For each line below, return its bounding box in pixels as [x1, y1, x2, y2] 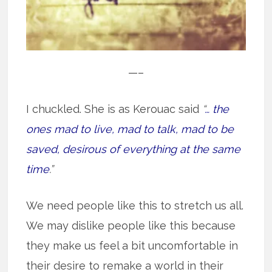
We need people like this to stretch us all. [26, 199, 244, 212]
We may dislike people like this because [26, 219, 236, 233]
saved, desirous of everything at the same [26, 143, 241, 156]
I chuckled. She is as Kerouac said [26, 103, 200, 116]
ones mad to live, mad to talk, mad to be [26, 123, 234, 136]
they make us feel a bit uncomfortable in [26, 239, 239, 253]
